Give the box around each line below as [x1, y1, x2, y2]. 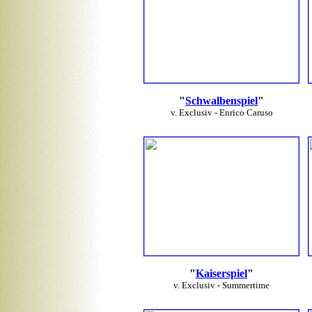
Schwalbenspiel [185, 95, 258, 107]
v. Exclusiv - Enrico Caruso [170, 107, 273, 118]
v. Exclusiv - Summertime [173, 280, 270, 290]
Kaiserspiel [196, 267, 247, 279]
